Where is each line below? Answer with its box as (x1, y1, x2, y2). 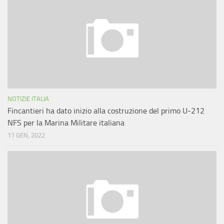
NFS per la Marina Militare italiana (7, 118, 124, 128)
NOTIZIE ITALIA (7, 95, 49, 103)
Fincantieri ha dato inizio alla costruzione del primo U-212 (7, 106, 204, 116)
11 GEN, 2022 (7, 131, 45, 139)
